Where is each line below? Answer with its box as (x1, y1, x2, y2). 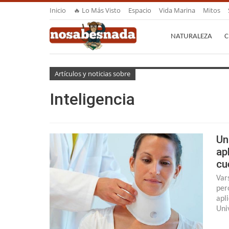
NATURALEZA (171, 33, 212, 40)
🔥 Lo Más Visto (74, 6, 121, 15)
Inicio (50, 6, 66, 15)
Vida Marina (159, 6, 195, 15)
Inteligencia (50, 89, 135, 109)
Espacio (128, 6, 151, 15)
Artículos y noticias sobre (55, 68, 130, 78)
